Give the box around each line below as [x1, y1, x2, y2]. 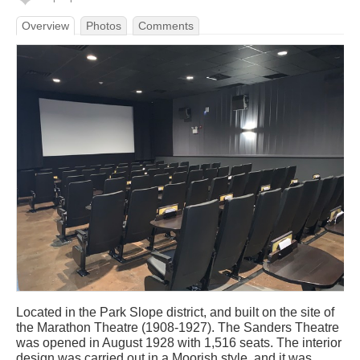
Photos [86, 19, 121, 32]
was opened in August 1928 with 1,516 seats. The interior [16, 336, 342, 350]
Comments [138, 19, 194, 32]
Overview [22, 19, 69, 32]
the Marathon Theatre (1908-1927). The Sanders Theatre [16, 321, 339, 334]
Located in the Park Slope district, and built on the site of [16, 305, 334, 319]
